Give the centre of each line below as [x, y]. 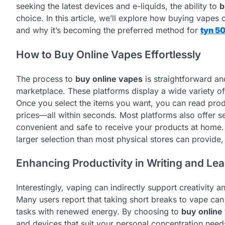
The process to [46, 79]
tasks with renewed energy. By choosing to [99, 212]
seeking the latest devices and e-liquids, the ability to [118, 6]
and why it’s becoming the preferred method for [108, 30]
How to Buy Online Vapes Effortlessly [108, 54]
